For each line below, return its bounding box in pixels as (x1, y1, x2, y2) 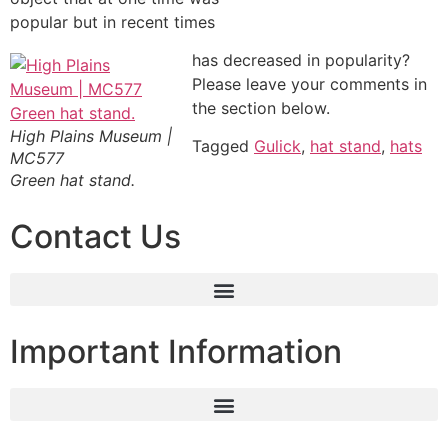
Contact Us (10, 217, 181, 257)
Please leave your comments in (192, 74, 427, 95)
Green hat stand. (10, 170, 135, 191)
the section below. (192, 98, 330, 119)
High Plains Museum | (10, 126, 172, 147)
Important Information (10, 332, 342, 372)
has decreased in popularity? (192, 50, 415, 71)
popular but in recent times (10, 11, 215, 32)
